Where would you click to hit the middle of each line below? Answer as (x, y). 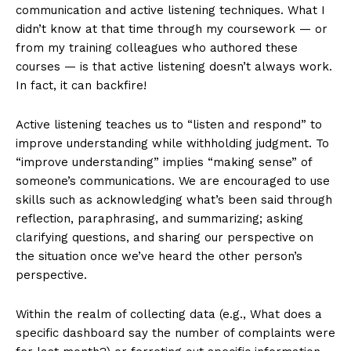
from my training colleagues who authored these (157, 48)
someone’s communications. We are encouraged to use (173, 181)
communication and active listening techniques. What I (170, 11)
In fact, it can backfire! (81, 86)
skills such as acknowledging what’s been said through (174, 200)
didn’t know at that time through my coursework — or (172, 29)
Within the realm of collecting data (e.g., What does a (169, 315)
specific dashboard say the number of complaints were (175, 333)
